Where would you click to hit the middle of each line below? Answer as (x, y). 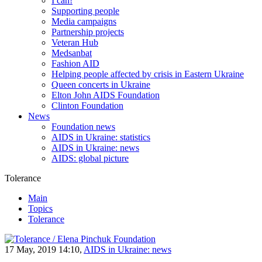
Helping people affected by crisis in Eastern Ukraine (148, 74)
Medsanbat (72, 53)
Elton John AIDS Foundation (106, 95)
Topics (40, 208)
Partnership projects (88, 32)
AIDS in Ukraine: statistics (101, 137)
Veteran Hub (75, 42)
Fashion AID (75, 63)
